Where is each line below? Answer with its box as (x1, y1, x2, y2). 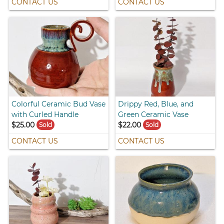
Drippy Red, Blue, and (118, 99, 193, 109)
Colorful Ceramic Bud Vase (11, 99, 106, 109)
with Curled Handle (11, 110, 79, 119)
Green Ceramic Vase (118, 110, 188, 119)
